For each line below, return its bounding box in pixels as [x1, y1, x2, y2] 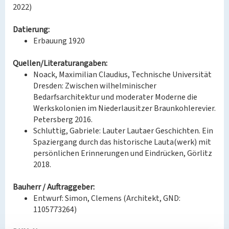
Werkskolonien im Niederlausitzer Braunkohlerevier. [33, 103, 216, 114]
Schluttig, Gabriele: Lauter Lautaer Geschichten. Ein [33, 125, 213, 136]
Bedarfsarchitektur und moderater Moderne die [33, 91, 197, 103]
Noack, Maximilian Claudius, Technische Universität [33, 69, 212, 80]
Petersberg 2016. [33, 114, 93, 125]
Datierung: [13, 24, 50, 35]
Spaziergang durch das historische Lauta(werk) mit [33, 136, 211, 148]
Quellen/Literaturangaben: [13, 58, 107, 69]
